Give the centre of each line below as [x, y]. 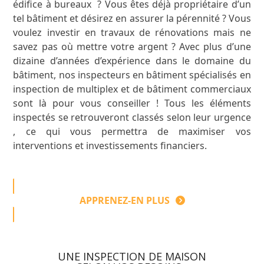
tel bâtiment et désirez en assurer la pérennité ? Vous [132, 19]
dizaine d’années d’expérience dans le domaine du [132, 61]
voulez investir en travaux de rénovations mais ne [132, 33]
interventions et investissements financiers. [110, 146]
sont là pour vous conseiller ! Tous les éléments [132, 103]
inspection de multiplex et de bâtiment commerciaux [132, 89]
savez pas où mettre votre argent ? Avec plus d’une [132, 47]
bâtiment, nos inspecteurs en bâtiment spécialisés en [132, 75]
